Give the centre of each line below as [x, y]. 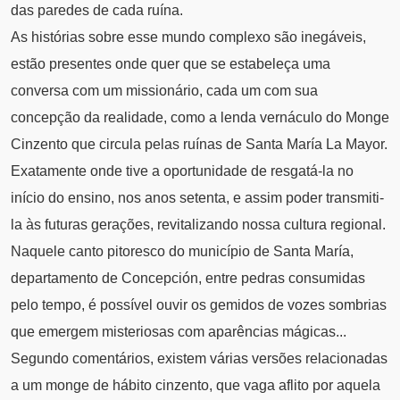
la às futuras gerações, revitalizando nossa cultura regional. [198, 225]
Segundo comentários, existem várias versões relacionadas [199, 359]
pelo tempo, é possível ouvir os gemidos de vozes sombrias [199, 305]
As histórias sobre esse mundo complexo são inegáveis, [188, 37]
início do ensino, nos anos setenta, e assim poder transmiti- [197, 198]
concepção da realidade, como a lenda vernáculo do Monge [200, 118]
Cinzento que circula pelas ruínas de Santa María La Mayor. [199, 145]
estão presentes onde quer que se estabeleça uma [171, 64]
